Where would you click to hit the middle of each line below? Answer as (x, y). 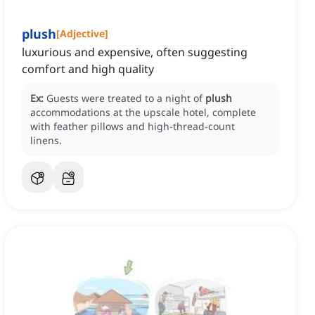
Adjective (82, 34)
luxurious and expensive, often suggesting (135, 52)
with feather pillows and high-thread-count (133, 127)
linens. (46, 141)
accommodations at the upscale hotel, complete (143, 112)
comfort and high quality (88, 69)
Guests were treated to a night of (126, 98)
